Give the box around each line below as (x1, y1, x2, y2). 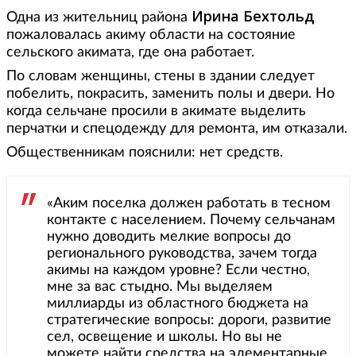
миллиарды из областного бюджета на (47, 296, 308, 311)
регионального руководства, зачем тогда (47, 246, 317, 261)
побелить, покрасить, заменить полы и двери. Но (6, 87, 335, 102)
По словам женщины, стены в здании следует (6, 69, 315, 84)
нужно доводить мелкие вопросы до (47, 230, 291, 245)
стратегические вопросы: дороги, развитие (47, 313, 331, 328)
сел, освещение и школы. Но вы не (47, 330, 282, 345)
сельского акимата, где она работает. (6, 45, 254, 60)
